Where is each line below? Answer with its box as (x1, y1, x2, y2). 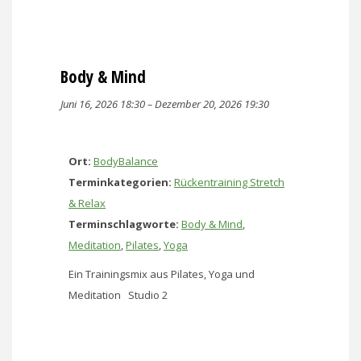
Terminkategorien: (68, 174, 172, 189)
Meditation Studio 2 (68, 287, 168, 302)
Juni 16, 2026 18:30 (60, 96, 145, 111)
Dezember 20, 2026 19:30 (155, 96, 269, 111)
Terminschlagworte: (68, 216, 179, 231)
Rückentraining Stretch (174, 174, 284, 189)
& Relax (68, 195, 106, 210)
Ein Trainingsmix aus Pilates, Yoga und (68, 266, 255, 281)
